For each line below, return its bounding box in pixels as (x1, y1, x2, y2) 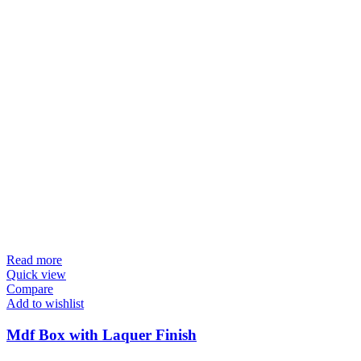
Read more (6, 252, 62, 267)
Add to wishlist (6, 296, 84, 310)
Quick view (6, 267, 66, 281)
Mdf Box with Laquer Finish (6, 326, 197, 343)
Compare (6, 281, 53, 296)
